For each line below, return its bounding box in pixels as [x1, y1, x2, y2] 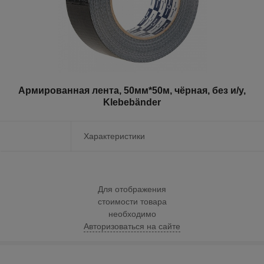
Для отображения [98, 184, 166, 194]
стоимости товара [97, 196, 167, 206]
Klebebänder [103, 97, 161, 108]
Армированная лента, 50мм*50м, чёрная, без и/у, [18, 85, 246, 96]
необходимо [108, 209, 156, 219]
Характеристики [84, 131, 145, 141]
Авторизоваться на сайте [84, 221, 180, 231]
